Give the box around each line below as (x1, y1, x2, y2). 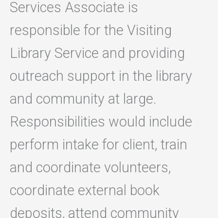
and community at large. (10, 91, 157, 108)
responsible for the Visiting (10, 22, 172, 39)
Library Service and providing (10, 45, 185, 62)
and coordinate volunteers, (10, 159, 171, 176)
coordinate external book (10, 182, 160, 199)
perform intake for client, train (10, 136, 187, 153)
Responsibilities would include (10, 113, 192, 130)
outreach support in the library (10, 68, 192, 85)
